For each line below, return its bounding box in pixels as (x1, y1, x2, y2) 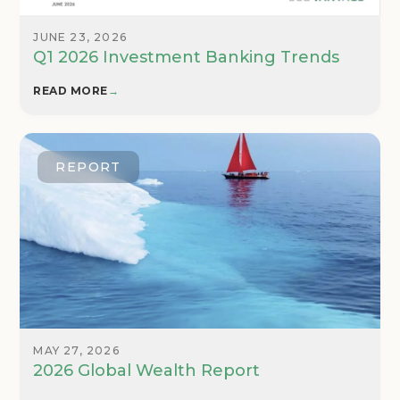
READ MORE (33, 84, 108, 98)
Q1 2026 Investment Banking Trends (33, 47, 340, 68)
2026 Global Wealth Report (33, 361, 261, 381)
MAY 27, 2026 (33, 344, 120, 358)
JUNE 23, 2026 (33, 30, 128, 45)
